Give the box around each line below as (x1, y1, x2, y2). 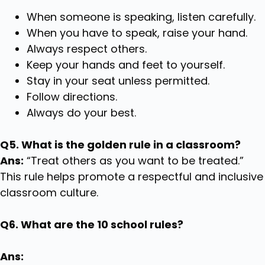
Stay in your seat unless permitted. (27, 73, 209, 88)
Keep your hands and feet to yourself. (27, 57, 225, 72)
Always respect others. (27, 41, 147, 56)
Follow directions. (27, 89, 117, 104)
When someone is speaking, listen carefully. (27, 9, 256, 24)
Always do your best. (27, 105, 136, 120)
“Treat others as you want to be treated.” (24, 153, 244, 168)
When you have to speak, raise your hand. (27, 25, 247, 40)
